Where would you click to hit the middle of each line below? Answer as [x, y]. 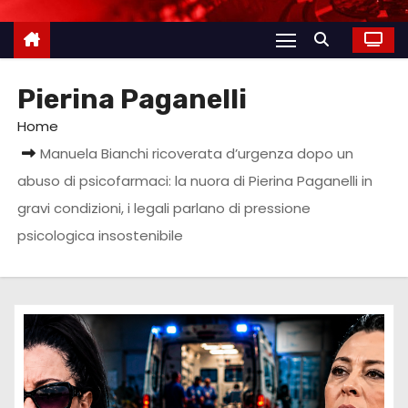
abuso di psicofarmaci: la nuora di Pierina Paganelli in [195, 180]
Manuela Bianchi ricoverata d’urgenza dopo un [197, 153]
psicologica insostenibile [101, 235]
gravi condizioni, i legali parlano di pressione [164, 208]
